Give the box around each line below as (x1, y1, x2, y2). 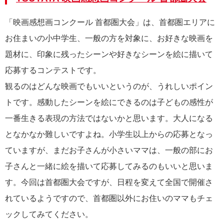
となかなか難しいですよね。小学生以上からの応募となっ (5, 130, 213, 139)
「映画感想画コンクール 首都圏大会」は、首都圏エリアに (5, 18, 215, 27)
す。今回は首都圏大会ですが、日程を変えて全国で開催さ (5, 178, 213, 187)
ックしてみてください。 (5, 210, 93, 219)
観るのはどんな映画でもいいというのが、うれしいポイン (5, 82, 213, 91)
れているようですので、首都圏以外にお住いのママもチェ (5, 194, 213, 203)
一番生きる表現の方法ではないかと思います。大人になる (5, 114, 213, 123)
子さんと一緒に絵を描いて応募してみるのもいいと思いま (5, 162, 213, 171)
